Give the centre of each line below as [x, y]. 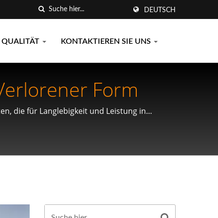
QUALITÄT [21, 41]
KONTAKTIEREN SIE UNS [107, 41]
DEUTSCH [160, 10]
